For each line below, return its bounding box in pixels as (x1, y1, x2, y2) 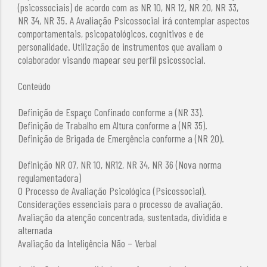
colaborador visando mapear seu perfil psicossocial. (18, 52, 206, 66)
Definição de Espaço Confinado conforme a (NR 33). (18, 105, 204, 119)
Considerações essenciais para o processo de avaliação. (18, 197, 223, 210)
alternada (18, 223, 53, 237)
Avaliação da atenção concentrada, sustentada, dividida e (18, 210, 228, 223)
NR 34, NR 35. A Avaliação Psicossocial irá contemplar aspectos (18, 13, 250, 27)
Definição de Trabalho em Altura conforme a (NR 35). (18, 118, 208, 132)
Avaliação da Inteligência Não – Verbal (18, 236, 157, 250)
